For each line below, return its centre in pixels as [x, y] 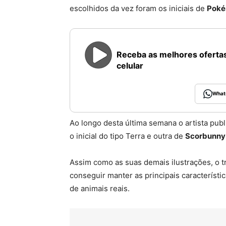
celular [130, 66]
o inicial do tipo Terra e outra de [127, 136]
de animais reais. [100, 188]
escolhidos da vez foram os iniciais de [138, 8]
